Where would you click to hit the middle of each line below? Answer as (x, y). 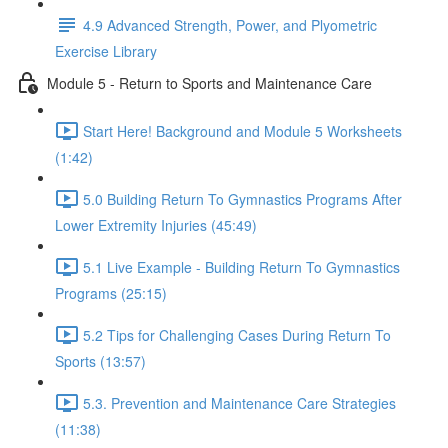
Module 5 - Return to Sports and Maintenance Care (209, 82)
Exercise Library (106, 51)
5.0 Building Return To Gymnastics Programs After (242, 198)
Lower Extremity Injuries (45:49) (156, 225)
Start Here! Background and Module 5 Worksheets (242, 130)
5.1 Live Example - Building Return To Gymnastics (241, 266)
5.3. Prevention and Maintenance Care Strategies (239, 402)
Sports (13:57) (100, 361)
